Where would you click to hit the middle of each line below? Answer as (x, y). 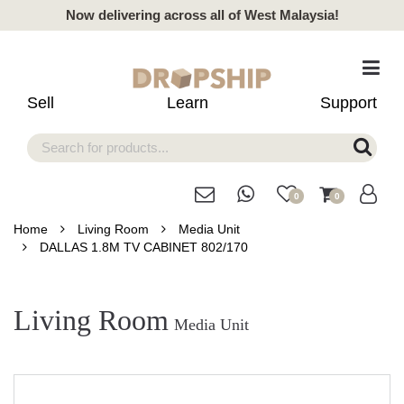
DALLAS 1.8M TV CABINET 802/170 (144, 247)
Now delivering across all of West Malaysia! (202, 15)
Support (349, 103)
